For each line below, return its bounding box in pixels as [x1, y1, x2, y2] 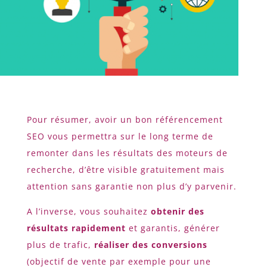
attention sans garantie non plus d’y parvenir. [26, 181, 237, 193]
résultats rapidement [26, 222, 126, 234]
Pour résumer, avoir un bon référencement [26, 114, 223, 126]
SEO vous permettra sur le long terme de [26, 131, 213, 142]
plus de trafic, [26, 239, 94, 251]
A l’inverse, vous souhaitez [26, 206, 151, 218]
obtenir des [150, 206, 204, 218]
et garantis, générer [125, 222, 220, 234]
